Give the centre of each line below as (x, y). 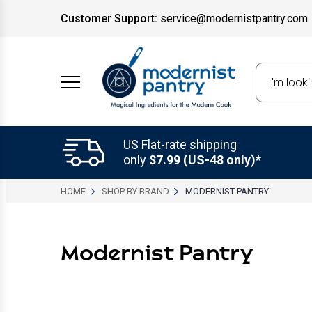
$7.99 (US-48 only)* (205, 159)
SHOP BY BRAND (135, 191)
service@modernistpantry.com (234, 18)
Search (274, 72)
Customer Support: (109, 18)
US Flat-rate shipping (180, 144)
